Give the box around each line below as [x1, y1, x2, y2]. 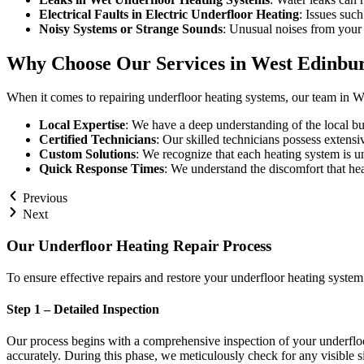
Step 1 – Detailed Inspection [6, 302, 159, 317]
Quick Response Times [39, 162, 164, 176]
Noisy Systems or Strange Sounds [39, 21, 223, 36]
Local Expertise [39, 118, 125, 132]
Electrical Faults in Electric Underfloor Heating [39, 6, 299, 21]
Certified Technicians [39, 132, 156, 147]
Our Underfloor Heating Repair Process [6, 237, 271, 255]
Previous [23, 191, 67, 206]
